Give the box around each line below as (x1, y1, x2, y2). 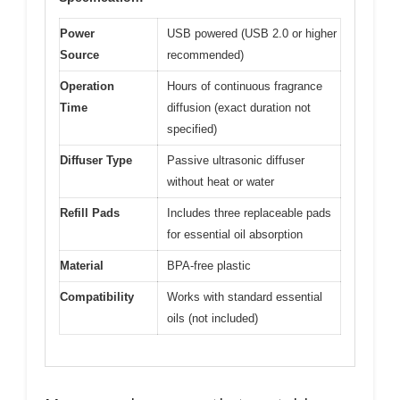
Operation (60, 79, 114, 93)
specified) (167, 122, 217, 136)
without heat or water (167, 175, 274, 188)
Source (60, 48, 99, 62)
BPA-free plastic (167, 259, 251, 272)
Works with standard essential (167, 290, 322, 304)
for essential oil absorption (167, 228, 303, 241)
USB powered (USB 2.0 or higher (167, 27, 337, 40)
